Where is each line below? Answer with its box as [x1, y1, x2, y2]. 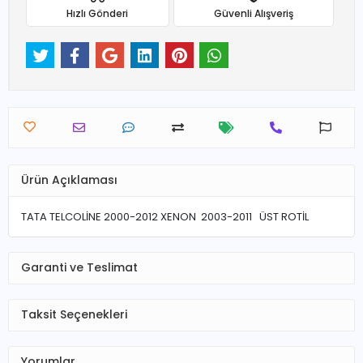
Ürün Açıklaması [21, 172, 117, 189]
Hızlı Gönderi [66, 6, 129, 20]
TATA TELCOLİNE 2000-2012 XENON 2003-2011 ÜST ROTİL [21, 208, 311, 224]
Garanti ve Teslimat [21, 259, 138, 276]
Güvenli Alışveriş [213, 6, 293, 20]
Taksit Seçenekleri [21, 306, 127, 323]
